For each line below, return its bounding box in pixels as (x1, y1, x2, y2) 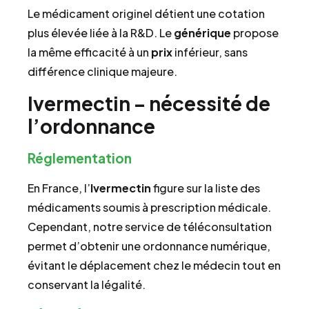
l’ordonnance (28, 113, 155, 138)
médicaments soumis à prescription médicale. (28, 199, 271, 215)
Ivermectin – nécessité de (28, 90, 270, 115)
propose (231, 26, 279, 41)
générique (174, 26, 231, 41)
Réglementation (28, 149, 132, 166)
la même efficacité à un (28, 45, 151, 60)
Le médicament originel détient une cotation (28, 6, 265, 21)
